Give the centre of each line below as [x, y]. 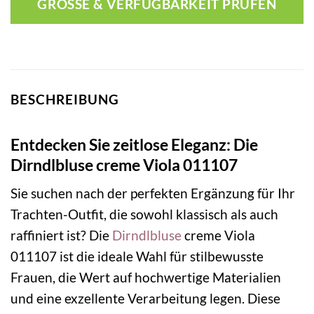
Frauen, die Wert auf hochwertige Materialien [146, 278]
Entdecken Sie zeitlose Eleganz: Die [134, 144]
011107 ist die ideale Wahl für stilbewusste [137, 257]
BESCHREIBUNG [65, 100]
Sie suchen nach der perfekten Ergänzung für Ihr [153, 193]
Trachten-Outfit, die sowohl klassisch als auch [144, 214]
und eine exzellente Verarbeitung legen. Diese [145, 299]
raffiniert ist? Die [61, 235]
